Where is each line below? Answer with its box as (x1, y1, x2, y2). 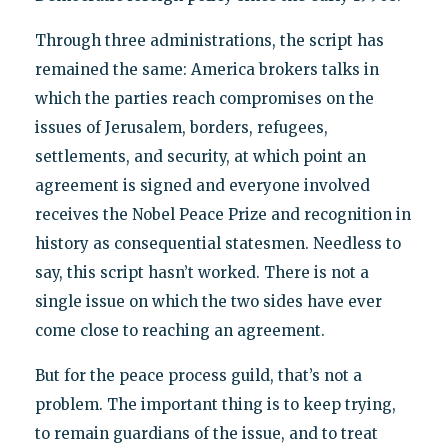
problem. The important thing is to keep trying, (34, 394, 396, 414)
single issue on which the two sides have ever (34, 291, 382, 311)
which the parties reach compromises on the (34, 88, 374, 108)
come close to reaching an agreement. (34, 320, 325, 340)
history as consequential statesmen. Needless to (34, 233, 401, 253)
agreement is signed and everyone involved (34, 175, 370, 195)
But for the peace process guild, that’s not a (34, 365, 362, 385)
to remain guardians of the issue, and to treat (34, 423, 378, 443)
